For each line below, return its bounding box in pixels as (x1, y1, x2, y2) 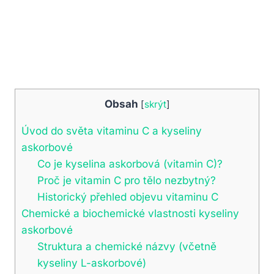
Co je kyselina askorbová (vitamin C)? (37, 157, 223, 170)
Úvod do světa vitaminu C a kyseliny (21, 124, 202, 137)
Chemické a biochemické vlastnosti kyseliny (21, 206, 239, 220)
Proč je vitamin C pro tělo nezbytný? (37, 173, 216, 187)
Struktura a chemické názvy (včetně (37, 239, 217, 253)
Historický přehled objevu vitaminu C (37, 190, 218, 203)
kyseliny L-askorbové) (37, 256, 146, 269)
